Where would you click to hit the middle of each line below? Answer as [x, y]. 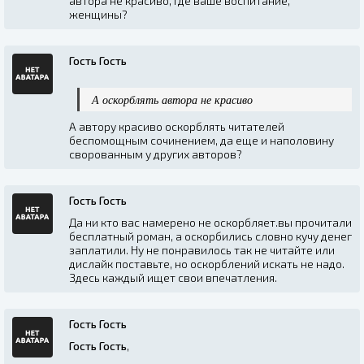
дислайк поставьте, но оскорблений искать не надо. [207, 263]
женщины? [100, 14]
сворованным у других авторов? [156, 154]
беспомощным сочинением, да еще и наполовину [201, 140]
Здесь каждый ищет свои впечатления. [174, 277]
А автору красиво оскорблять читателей [177, 126]
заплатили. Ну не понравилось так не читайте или [202, 249]
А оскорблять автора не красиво [170, 99]
